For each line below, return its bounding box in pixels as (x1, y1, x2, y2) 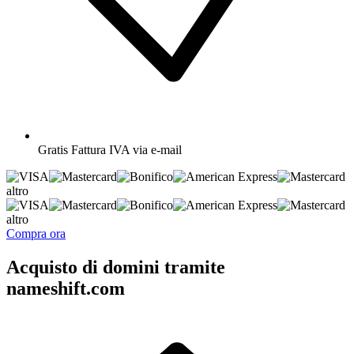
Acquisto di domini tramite (6, 256, 225, 277)
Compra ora (6, 226, 66, 240)
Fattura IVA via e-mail (71, 142, 182, 156)
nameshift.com (6, 277, 125, 299)
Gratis (38, 142, 68, 156)
